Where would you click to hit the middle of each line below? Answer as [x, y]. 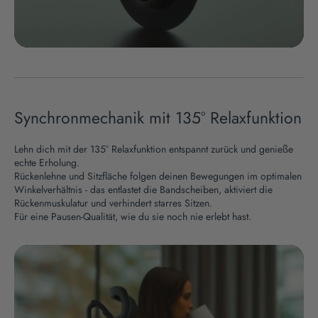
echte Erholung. [47, 162]
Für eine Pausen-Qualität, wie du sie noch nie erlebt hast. [133, 216]
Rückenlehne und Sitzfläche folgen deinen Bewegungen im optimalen [158, 176]
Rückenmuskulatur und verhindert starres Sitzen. [113, 203]
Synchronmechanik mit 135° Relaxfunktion [158, 117]
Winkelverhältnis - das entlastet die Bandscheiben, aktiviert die [143, 189]
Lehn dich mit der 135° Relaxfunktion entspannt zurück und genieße [154, 149]
